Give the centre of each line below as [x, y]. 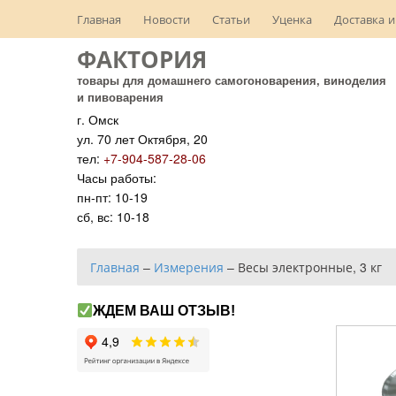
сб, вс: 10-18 [113, 217]
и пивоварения [120, 97]
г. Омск [98, 119]
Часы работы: [117, 178]
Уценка [292, 19]
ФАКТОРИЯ [142, 59]
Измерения [189, 267]
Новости [167, 19]
